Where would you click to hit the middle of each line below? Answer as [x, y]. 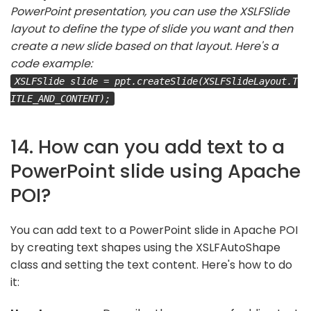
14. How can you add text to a [148, 146]
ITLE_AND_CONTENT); [60, 98]
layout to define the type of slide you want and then [152, 28]
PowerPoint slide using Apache [155, 171]
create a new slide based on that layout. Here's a [144, 46]
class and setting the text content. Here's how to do [151, 264]
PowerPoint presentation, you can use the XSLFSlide [150, 11]
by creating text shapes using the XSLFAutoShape [145, 247]
